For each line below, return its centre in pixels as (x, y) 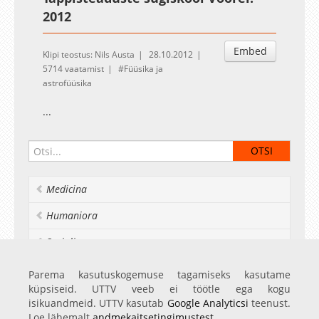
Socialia (64, 242)
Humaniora (72, 215)
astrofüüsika (67, 83)
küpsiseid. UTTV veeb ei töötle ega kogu (159, 289)
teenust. (270, 303)
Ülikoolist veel (79, 294)
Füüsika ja (143, 69)
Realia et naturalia (88, 268)
